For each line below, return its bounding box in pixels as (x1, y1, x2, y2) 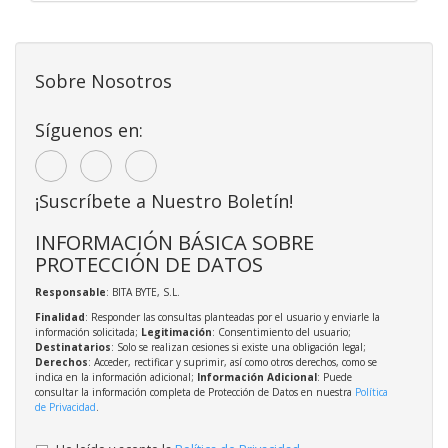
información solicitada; (35, 324, 141, 339)
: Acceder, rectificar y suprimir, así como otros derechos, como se (88, 354, 377, 369)
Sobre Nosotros (35, 68, 172, 93)
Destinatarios (35, 339, 111, 354)
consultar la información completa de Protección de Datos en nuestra (35, 384, 355, 399)
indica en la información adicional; (35, 369, 197, 384)
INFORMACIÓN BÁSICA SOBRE (35, 227, 314, 256)
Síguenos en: (35, 117, 143, 142)
